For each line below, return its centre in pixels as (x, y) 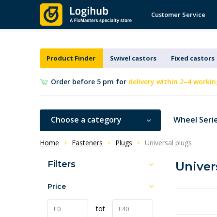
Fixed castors (193, 58)
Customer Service (178, 15)
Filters (62, 164)
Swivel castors (133, 58)
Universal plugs (168, 143)
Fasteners (87, 143)
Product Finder (71, 58)
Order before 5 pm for (90, 82)
